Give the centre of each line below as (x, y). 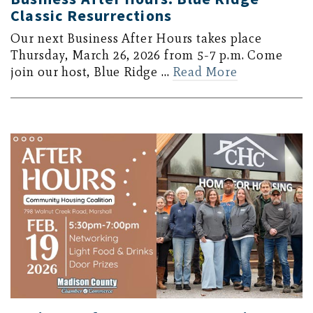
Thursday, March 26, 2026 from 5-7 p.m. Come (147, 55)
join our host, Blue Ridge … (92, 72)
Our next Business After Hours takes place (136, 38)
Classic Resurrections (92, 15)
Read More (205, 72)
